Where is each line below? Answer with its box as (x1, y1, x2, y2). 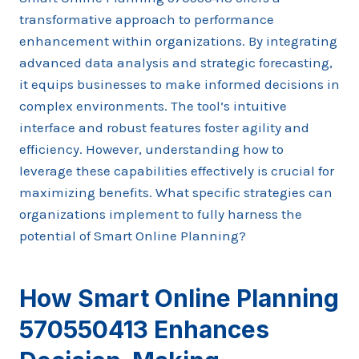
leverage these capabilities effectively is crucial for (19, 163, 334, 179)
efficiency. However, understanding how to (19, 141, 284, 157)
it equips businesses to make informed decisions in (19, 76, 340, 92)
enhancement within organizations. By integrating (19, 33, 337, 49)
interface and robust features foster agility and (19, 119, 309, 135)
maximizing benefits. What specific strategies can (19, 184, 333, 200)
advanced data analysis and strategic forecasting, (19, 54, 333, 71)
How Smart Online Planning (19, 284, 339, 313)
